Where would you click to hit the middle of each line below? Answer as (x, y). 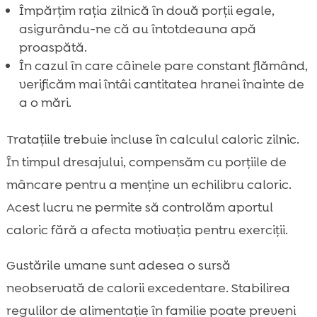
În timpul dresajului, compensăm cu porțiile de (146, 162)
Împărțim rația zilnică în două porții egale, (146, 10)
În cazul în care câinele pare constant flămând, (163, 65)
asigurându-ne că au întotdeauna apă (137, 29)
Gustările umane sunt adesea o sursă (118, 265)
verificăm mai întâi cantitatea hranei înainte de (161, 84)
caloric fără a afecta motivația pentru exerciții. (147, 230)
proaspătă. (53, 47)
